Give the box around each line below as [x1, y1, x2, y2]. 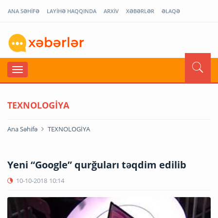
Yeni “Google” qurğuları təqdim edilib [7, 158, 186, 171]
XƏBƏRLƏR [126, 7, 154, 15]
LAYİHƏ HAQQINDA [47, 7, 96, 15]
